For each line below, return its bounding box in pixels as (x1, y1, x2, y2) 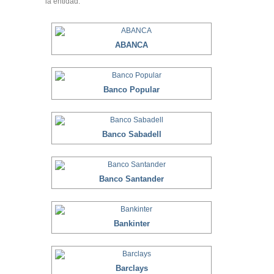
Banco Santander (99, 174, 164, 183)
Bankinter (113, 219, 150, 228)
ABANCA (115, 40, 148, 50)
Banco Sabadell (102, 130, 161, 139)
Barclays (115, 264, 148, 273)
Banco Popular (103, 85, 160, 94)
